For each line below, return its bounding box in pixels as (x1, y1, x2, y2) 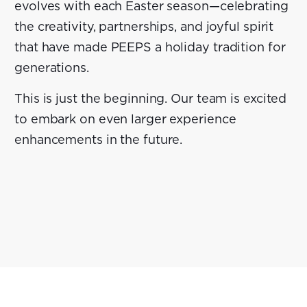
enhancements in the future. (14, 134, 183, 147)
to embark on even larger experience (14, 113, 236, 126)
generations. (14, 62, 89, 75)
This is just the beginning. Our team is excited (14, 93, 287, 106)
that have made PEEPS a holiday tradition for (14, 41, 286, 54)
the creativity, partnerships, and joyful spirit (14, 21, 274, 34)
